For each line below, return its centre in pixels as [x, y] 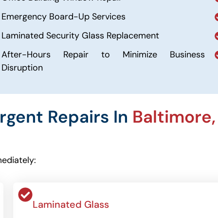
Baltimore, [174, 117]
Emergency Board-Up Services [63, 17]
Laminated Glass [71, 204]
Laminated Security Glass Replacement [80, 36]
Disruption [22, 68]
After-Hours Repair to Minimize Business [103, 54]
